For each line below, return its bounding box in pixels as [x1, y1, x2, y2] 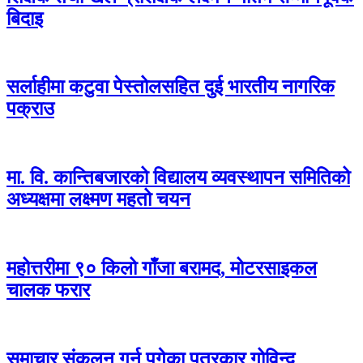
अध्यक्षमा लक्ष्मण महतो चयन [6, 189, 190, 211]
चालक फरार [6, 280, 90, 301]
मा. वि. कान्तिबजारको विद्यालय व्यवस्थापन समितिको [6, 167, 350, 189]
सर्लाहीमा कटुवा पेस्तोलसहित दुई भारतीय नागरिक [6, 76, 335, 98]
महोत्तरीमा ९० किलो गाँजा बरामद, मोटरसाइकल [6, 258, 317, 280]
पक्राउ [6, 98, 54, 120]
